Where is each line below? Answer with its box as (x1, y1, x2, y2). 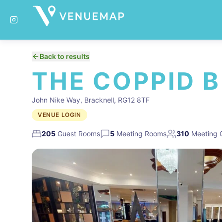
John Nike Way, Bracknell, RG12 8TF (32, 96, 150, 104)
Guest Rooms (55, 129, 100, 138)
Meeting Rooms (114, 129, 166, 138)
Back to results (40, 52, 90, 60)
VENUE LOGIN (38, 111, 81, 118)
